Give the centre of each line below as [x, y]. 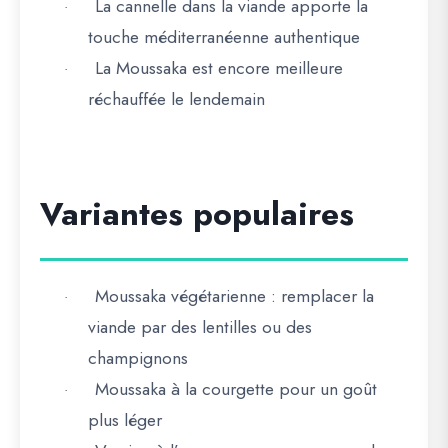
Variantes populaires [197, 214]
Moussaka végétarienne [180, 296]
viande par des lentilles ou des [200, 327]
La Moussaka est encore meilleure [219, 68]
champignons [138, 358]
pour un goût [325, 389]
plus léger [125, 420]
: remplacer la [320, 296]
